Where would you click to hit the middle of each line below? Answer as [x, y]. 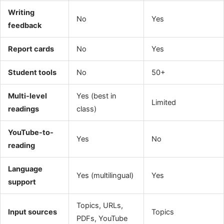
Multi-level [27, 96]
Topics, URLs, [99, 206]
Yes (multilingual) [105, 176]
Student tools [32, 73]
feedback [24, 26]
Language [25, 169]
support [22, 182]
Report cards [31, 49]
